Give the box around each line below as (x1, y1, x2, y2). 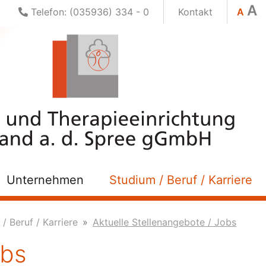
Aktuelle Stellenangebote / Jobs (93, 216, 236, 228)
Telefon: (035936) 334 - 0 (28, 6, 149, 18)
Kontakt (178, 6, 213, 18)
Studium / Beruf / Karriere (109, 173, 252, 187)
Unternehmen (7, 173, 84, 187)
